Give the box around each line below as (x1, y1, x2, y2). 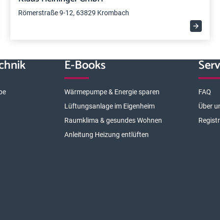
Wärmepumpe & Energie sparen (64, 88, 160, 96)
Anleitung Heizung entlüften (64, 131, 149, 138)
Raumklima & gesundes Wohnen (64, 116, 162, 124)
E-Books (64, 56, 106, 75)
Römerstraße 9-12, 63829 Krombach (18, 9, 130, 17)
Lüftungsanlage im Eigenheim (64, 102, 155, 110)
